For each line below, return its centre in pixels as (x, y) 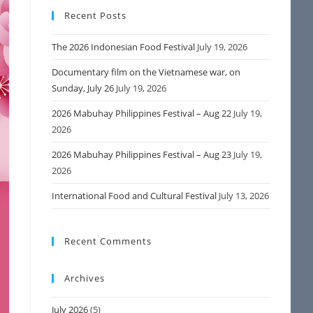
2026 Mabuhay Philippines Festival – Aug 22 (142, 113)
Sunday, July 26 (83, 88)
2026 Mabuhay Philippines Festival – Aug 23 (142, 154)
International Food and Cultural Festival (134, 196)
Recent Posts (96, 15)
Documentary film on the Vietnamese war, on (146, 72)
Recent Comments (108, 241)
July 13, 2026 (244, 196)
